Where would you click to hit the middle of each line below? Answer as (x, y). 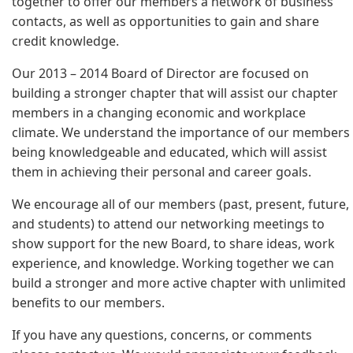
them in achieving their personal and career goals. (162, 172)
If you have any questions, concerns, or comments (162, 335)
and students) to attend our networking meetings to (168, 224)
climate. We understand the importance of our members (181, 133)
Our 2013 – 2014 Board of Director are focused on (160, 74)
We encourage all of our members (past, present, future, (180, 204)
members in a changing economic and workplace (159, 113)
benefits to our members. (88, 303)
